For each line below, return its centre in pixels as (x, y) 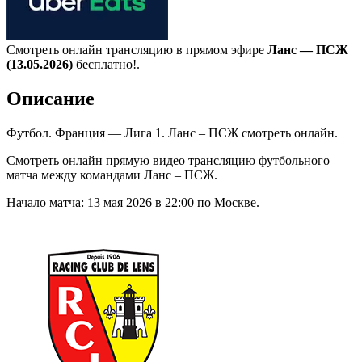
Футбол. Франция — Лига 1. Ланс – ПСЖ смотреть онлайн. (172, 133)
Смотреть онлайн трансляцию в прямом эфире (137, 49)
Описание (51, 98)
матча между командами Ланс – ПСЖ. (112, 175)
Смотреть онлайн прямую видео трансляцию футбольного (168, 160)
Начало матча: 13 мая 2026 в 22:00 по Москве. (133, 202)
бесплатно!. (108, 64)
